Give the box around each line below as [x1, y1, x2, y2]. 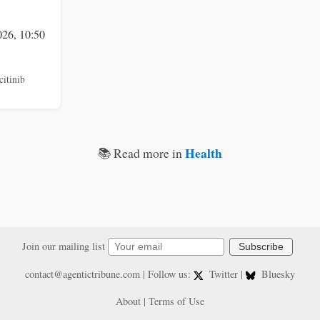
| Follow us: [139, 267, 194, 281]
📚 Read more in [98, 144, 185, 161]
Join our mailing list [22, 239, 109, 253]
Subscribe [239, 241, 284, 252]
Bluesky [259, 267, 296, 281]
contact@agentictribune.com [24, 267, 140, 281]
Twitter [206, 267, 241, 281]
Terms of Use [149, 294, 204, 308]
